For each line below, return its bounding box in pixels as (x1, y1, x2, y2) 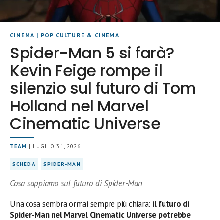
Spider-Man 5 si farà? (10, 42, 174, 64)
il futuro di (152, 198, 189, 210)
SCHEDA (12, 161, 36, 168)
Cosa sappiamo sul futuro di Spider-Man (10, 178, 142, 189)
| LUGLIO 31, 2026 (27, 143, 81, 150)
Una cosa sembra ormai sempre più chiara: (10, 198, 152, 210)
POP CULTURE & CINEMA (40, 31, 119, 39)
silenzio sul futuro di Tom (10, 77, 196, 100)
